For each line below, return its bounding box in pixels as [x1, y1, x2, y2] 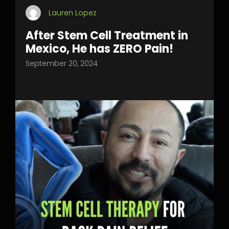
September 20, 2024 [26, 58, 98, 68]
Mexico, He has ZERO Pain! [26, 41, 173, 57]
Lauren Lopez [49, 8, 97, 18]
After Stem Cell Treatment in [26, 28, 188, 43]
